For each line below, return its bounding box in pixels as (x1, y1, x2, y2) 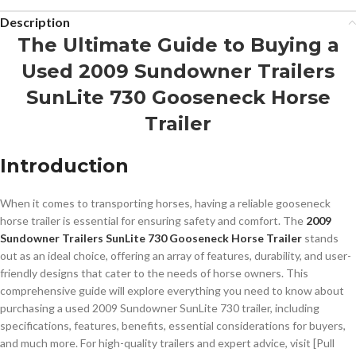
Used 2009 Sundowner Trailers (21, 60, 335, 83)
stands (302, 231, 339, 246)
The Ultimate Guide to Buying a (17, 33, 339, 57)
